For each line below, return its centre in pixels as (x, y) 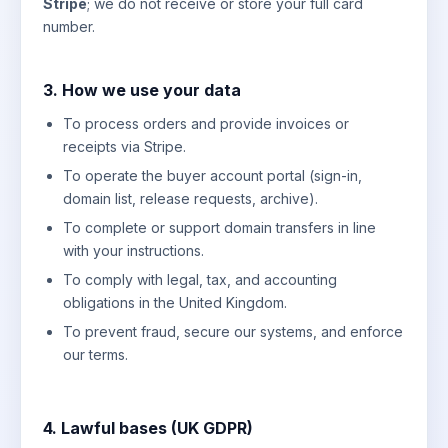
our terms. (95, 354)
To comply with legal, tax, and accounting (200, 279)
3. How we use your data (142, 89)
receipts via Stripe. (124, 146)
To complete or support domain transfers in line (219, 227)
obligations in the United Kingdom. (175, 302)
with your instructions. (133, 250)
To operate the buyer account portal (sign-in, (212, 175)
